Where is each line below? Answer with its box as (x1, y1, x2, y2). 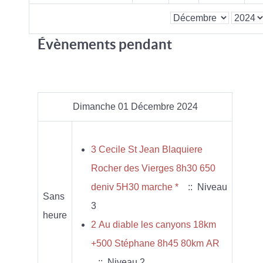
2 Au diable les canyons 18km (91, 219, 216, 230)
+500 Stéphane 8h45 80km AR (91, 238, 220, 248)
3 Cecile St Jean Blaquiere (91, 144, 203, 154)
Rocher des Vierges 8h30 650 (91, 163, 215, 173)
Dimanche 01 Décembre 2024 (72, 101, 198, 112)
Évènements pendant (38, 36, 172, 52)
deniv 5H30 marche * (91, 181, 178, 192)
